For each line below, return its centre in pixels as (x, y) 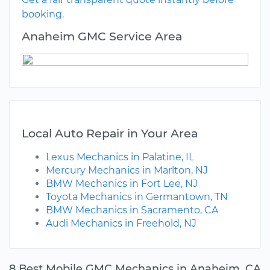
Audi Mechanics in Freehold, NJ (121, 224)
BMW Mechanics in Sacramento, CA (132, 210)
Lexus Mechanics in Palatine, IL (120, 157)
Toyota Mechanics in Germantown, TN (137, 197)
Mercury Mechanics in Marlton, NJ (127, 171)
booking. (43, 14)
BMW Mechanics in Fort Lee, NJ (122, 184)
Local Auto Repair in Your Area (110, 133)
